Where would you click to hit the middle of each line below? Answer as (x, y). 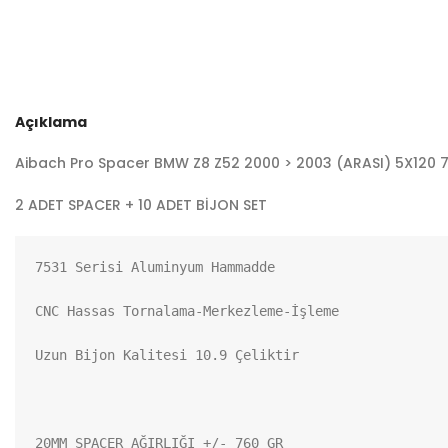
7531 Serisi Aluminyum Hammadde (155, 266)
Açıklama (51, 121)
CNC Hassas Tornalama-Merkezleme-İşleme (187, 310)
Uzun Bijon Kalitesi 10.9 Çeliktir (167, 354)
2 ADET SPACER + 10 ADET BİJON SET (141, 204)
